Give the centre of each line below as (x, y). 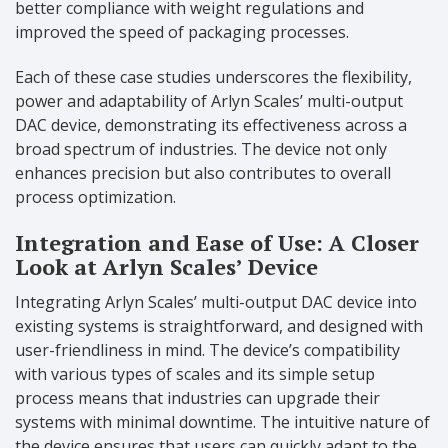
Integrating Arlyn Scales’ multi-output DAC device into (216, 302)
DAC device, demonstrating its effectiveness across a (211, 125)
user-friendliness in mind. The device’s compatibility (207, 350)
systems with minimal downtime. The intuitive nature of (222, 422)
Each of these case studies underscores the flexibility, (213, 77)
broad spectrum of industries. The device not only (201, 149)
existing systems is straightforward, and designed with (219, 326)
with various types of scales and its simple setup (195, 374)
